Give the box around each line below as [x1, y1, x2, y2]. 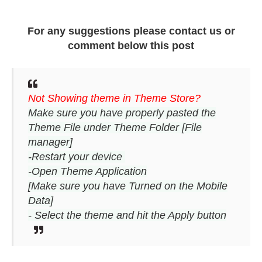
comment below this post [68, 40, 194, 51]
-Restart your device [28, 151, 125, 163]
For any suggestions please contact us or [27, 25, 235, 37]
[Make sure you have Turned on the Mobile [28, 180, 227, 192]
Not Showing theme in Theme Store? [28, 92, 201, 104]
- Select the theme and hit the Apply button [28, 209, 226, 221]
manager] [28, 136, 73, 148]
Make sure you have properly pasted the [28, 107, 216, 119]
